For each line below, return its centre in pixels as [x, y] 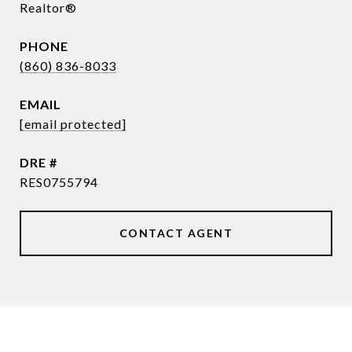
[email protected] [73, 124]
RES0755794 [59, 182]
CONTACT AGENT [176, 233]
